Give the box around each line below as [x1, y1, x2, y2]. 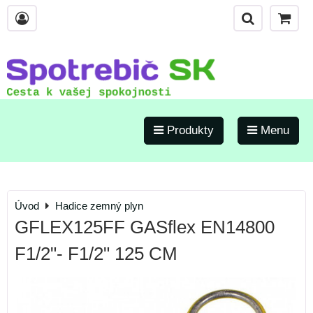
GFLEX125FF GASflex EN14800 [15, 217, 275, 237]
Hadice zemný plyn [55, 200, 143, 212]
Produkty [163, 124, 214, 137]
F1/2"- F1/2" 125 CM [15, 244, 177, 263]
